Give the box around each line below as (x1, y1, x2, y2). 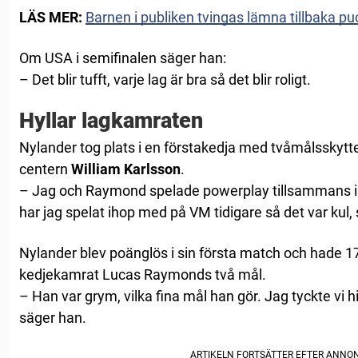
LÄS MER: (19, 9, 82, 26)
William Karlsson (71, 161, 181, 178)
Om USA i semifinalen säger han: (19, 50, 226, 67)
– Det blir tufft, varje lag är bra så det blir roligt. (19, 71, 311, 89)
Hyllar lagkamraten (19, 108, 203, 134)
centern (19, 161, 71, 178)
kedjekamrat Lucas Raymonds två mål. (19, 266, 266, 284)
